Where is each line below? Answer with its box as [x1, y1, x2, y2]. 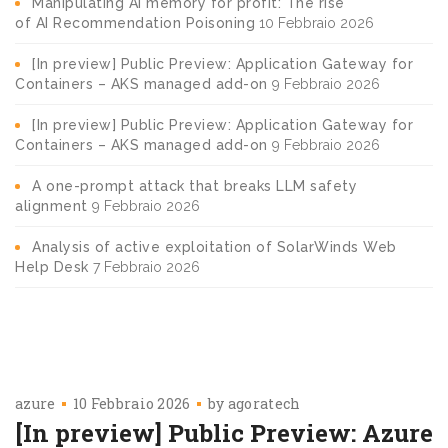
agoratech [227, 393, 301, 413]
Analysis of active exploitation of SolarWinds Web [32, 238, 397, 255]
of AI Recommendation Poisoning [15, 14, 255, 31]
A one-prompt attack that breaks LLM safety [32, 177, 357, 194]
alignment [15, 197, 88, 214]
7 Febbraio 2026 [92, 258, 200, 275]
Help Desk [15, 258, 89, 275]
